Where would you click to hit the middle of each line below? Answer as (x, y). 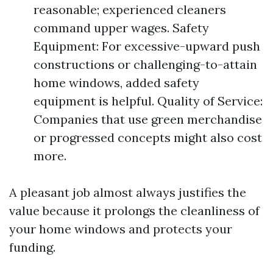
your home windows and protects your (121, 229)
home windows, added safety (116, 83)
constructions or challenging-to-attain (145, 64)
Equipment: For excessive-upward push (147, 46)
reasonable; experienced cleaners (130, 9)
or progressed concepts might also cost (148, 137)
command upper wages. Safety (121, 28)
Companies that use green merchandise (148, 119)
